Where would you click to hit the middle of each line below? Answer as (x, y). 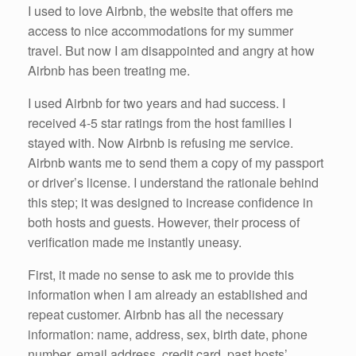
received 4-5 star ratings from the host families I (160, 122)
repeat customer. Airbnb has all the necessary (156, 314)
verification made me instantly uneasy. (135, 242)
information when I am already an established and (168, 294)
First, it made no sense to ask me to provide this (161, 274)
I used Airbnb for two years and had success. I (157, 103)
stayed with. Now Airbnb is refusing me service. (161, 142)
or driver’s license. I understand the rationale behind (173, 182)
